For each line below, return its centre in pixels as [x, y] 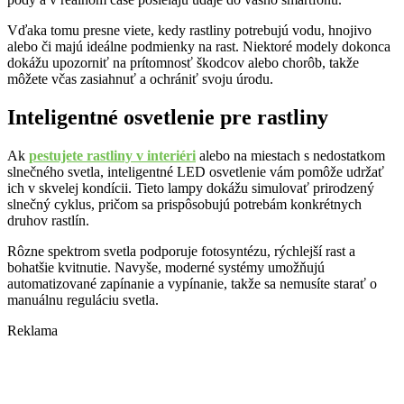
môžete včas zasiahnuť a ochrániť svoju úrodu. [140, 78]
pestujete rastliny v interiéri [112, 155]
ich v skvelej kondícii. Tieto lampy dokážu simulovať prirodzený [191, 188]
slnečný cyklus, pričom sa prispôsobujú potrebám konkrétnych [184, 204]
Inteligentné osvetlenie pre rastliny [168, 117]
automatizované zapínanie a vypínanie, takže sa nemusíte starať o [192, 283]
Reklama [32, 330]
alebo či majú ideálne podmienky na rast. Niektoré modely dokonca [199, 46]
